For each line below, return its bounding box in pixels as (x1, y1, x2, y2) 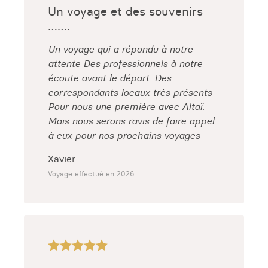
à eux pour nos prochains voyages (48, 129, 200, 141)
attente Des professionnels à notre (48, 57, 202, 69)
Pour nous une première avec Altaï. (48, 100, 205, 112)
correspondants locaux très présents (48, 86, 212, 98)
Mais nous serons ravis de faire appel (48, 115, 214, 127)
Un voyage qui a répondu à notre (48, 43, 193, 55)
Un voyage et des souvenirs (48, 4, 203, 19)
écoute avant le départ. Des (48, 72, 171, 84)
